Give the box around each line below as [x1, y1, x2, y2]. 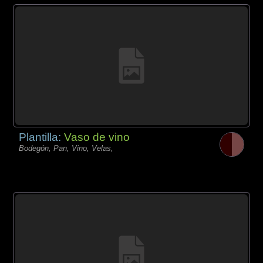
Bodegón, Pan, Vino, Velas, [19, 144, 114, 153]
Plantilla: [19, 131, 65, 144]
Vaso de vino [64, 131, 130, 144]
